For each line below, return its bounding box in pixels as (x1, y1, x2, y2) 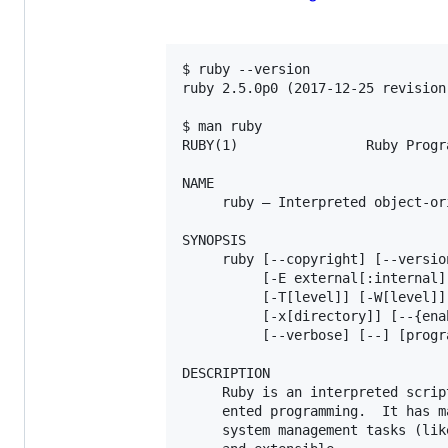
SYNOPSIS (182, 232, 246, 249)
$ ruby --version (182, 61, 310, 78)
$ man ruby (182, 118, 262, 135)
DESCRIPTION (182, 365, 270, 382)
